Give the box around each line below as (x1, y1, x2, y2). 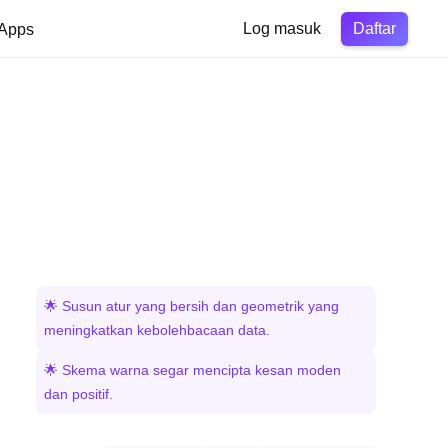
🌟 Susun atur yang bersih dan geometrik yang (44, 298, 339, 314)
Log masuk (243, 20, 321, 37)
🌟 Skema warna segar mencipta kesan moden (44, 362, 341, 378)
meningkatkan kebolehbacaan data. (44, 322, 270, 338)
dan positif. (44, 386, 113, 402)
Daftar (353, 19, 396, 37)
